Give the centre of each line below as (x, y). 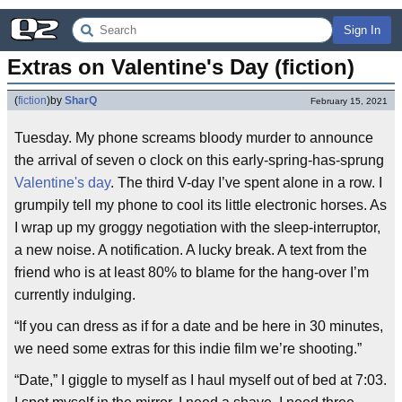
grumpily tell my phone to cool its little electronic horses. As (201, 205)
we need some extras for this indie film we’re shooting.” (188, 349)
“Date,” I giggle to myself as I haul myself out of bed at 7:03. (201, 380)
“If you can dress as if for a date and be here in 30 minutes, (199, 326)
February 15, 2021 (349, 101)
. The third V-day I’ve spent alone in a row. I (246, 183)
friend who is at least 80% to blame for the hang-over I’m (192, 272)
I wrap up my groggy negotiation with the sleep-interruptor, (197, 227)
